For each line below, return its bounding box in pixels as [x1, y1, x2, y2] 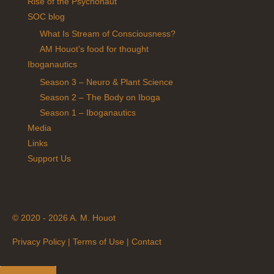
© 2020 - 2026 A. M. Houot [12, 213, 116, 223]
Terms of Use [73, 237, 124, 246]
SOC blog [28, 12, 65, 21]
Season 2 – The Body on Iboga [40, 92, 160, 102]
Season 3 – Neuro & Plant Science [40, 77, 173, 87]
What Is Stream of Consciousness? [40, 29, 176, 39]
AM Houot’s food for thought [40, 45, 149, 54]
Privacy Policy [12, 237, 65, 246]
